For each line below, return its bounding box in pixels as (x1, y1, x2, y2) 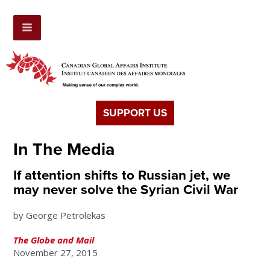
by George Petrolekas (13, 209, 106, 222)
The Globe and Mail (13, 234, 95, 246)
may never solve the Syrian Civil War (13, 181, 239, 198)
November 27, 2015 (13, 246, 98, 259)
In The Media (13, 139, 115, 160)
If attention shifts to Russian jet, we (13, 167, 231, 184)
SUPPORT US (102, 107, 167, 120)
